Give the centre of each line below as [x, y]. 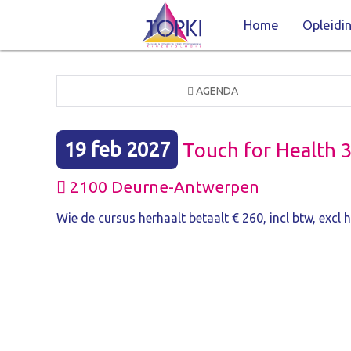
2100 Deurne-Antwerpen [163, 186]
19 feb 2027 [118, 150]
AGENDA [216, 91]
